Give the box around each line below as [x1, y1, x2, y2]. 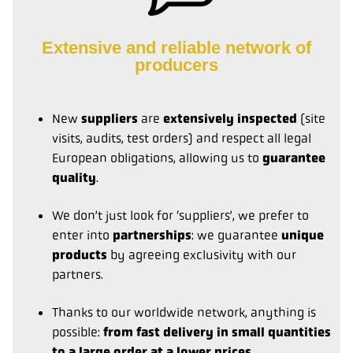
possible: [52, 323, 103, 340]
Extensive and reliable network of [42, 38, 311, 58]
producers [135, 55, 218, 76]
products [52, 246, 107, 263]
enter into [52, 226, 113, 243]
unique [281, 226, 324, 243]
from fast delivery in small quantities [103, 323, 331, 340]
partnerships [113, 226, 191, 243]
